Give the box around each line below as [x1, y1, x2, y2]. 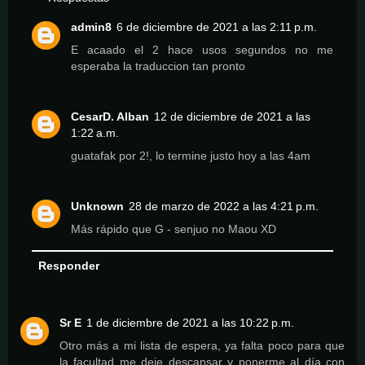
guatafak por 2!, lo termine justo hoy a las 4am [71, 148, 311, 162]
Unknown [71, 199, 125, 213]
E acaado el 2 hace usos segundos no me [71, 42, 333, 56]
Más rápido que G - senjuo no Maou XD [71, 222, 277, 235]
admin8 [71, 20, 112, 33]
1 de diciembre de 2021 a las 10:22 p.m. [86, 315, 294, 329]
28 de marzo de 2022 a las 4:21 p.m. [129, 199, 319, 213]
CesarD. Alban [71, 109, 150, 123]
